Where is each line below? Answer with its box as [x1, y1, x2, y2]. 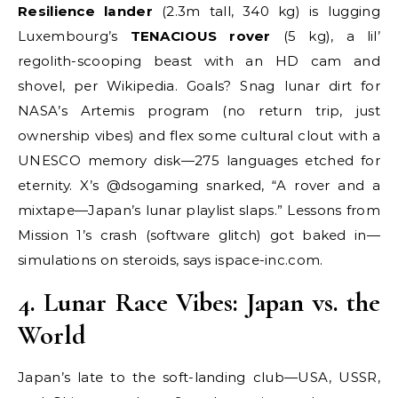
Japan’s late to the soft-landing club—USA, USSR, [18, 369, 380, 386]
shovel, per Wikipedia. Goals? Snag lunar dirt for [18, 77, 380, 95]
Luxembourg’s [18, 28, 131, 45]
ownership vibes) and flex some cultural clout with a [18, 127, 380, 145]
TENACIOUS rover [130, 28, 271, 45]
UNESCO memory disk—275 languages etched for [18, 152, 380, 170]
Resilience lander [18, 3, 153, 20]
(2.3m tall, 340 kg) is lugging [152, 3, 380, 20]
